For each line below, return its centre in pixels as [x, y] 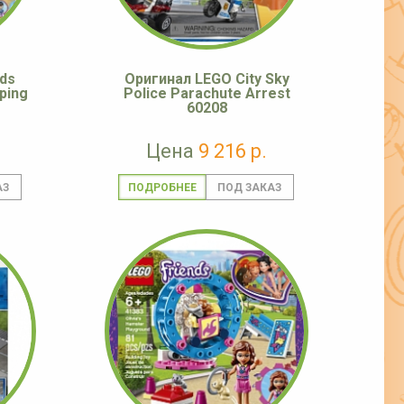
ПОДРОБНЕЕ [162, 188]
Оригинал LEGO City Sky [207, 79]
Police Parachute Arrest [207, 94]
